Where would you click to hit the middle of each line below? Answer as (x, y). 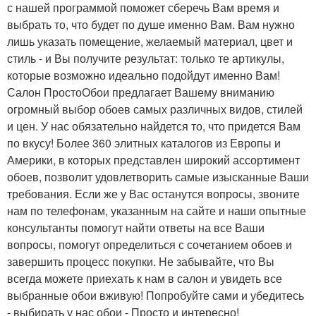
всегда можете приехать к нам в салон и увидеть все (145, 278)
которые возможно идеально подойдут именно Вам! (144, 75)
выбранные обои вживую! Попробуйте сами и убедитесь (156, 295)
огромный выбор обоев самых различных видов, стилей (155, 109)
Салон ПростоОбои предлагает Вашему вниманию (141, 92)
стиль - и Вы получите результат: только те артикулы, (146, 58)
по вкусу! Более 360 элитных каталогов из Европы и (144, 143)
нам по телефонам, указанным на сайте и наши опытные (157, 211)
